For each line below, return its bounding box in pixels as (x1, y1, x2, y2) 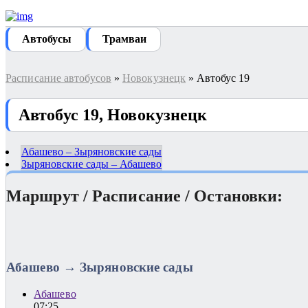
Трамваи (102, 33, 146, 45)
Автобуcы (22, 33, 71, 45)
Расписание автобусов (5, 72, 111, 84)
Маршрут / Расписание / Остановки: (6, 186, 283, 205)
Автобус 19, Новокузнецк (19, 105, 208, 124)
